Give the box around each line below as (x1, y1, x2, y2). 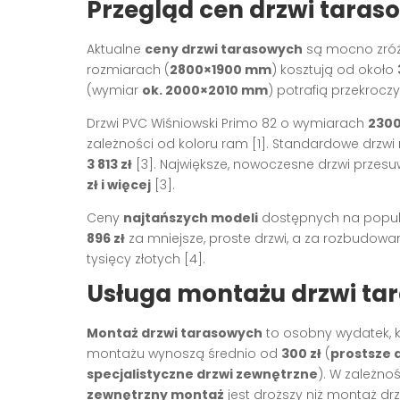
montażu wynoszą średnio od (87, 344, 281, 362)
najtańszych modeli (123, 208, 258, 227)
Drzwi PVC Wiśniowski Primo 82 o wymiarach (87, 113, 368, 132)
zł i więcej (87, 175, 151, 194)
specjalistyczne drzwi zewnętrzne (87, 364, 318, 383)
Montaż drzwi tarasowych (87, 323, 262, 342)
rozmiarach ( (87, 60, 170, 79)
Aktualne (87, 39, 145, 58)
